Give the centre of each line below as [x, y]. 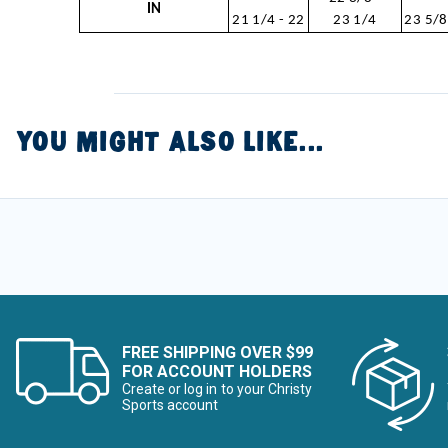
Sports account [170, 405]
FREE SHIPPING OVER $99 [217, 352]
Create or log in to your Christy [217, 389]
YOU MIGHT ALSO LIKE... [170, 142]
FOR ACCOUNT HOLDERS [217, 371]
